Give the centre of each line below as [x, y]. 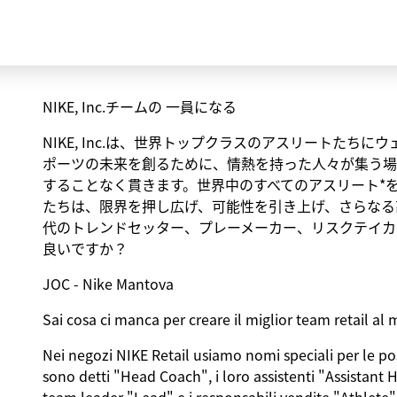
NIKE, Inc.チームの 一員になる [139, 106]
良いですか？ [85, 248]
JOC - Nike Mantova [108, 284]
